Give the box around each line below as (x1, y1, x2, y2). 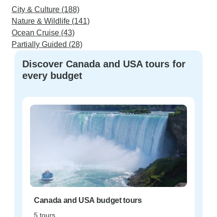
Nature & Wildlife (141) (12, 17, 90, 25)
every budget (22, 70, 82, 81)
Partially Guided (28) (12, 40, 82, 48)
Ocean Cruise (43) (12, 29, 75, 37)
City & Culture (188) (12, 5, 79, 14)
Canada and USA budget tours (34, 196, 142, 204)
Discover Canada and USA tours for (22, 59, 186, 69)
